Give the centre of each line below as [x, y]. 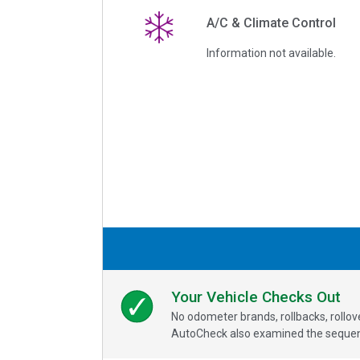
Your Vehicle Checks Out [256, 297]
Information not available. [271, 53]
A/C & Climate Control [271, 22]
